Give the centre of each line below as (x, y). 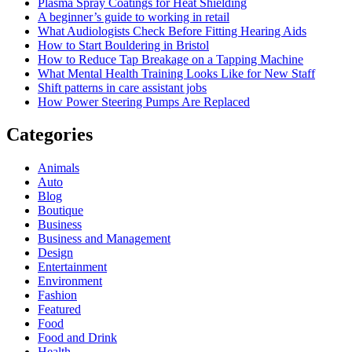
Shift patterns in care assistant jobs (122, 87)
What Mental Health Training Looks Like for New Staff (176, 73)
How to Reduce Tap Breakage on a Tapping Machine (170, 59)
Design (55, 253)
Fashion (57, 295)
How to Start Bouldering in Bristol (123, 45)
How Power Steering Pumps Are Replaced (144, 101)
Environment (70, 281)
